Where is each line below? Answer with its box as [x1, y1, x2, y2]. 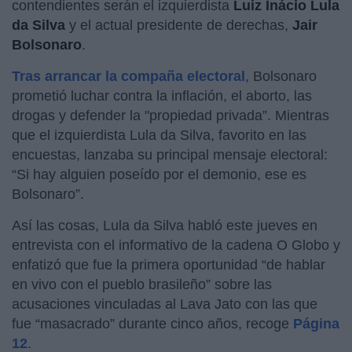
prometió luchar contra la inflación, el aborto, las [12, 87, 312, 104]
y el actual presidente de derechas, [65, 16, 292, 33]
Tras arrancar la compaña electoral [12, 68, 245, 84]
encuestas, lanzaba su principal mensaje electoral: [12, 146, 328, 163]
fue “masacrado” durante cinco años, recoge [12, 315, 293, 332]
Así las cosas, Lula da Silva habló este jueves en [12, 217, 317, 233]
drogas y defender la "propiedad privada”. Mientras [12, 107, 329, 123]
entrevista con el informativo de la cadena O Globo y [12, 236, 340, 253]
